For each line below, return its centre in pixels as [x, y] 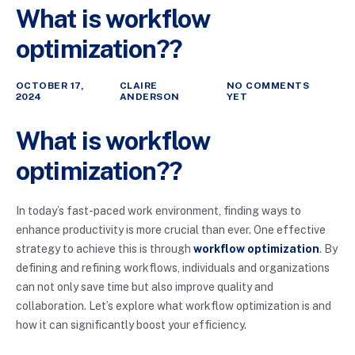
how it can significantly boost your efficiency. [131, 325]
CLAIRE [138, 85]
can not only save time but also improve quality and [145, 287]
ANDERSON [149, 96]
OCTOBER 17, [50, 85]
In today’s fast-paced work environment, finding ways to [158, 211]
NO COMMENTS [268, 85]
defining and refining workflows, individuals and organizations [173, 268]
